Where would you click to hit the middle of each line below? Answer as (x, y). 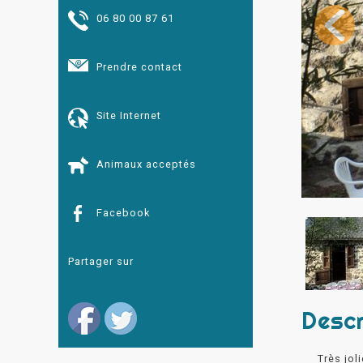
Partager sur (101, 261)
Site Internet (129, 115)
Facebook (123, 213)
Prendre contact (139, 67)
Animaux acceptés (146, 164)
